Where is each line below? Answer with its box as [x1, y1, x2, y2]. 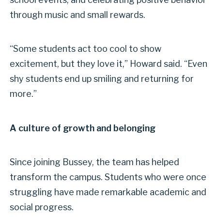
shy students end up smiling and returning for [10, 74, 194, 84]
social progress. [10, 202, 74, 213]
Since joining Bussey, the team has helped [10, 157, 179, 168]
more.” [10, 89, 37, 99]
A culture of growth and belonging [10, 123, 155, 133]
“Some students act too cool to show [10, 44, 161, 54]
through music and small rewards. [10, 9, 145, 20]
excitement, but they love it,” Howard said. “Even [10, 59, 207, 69]
